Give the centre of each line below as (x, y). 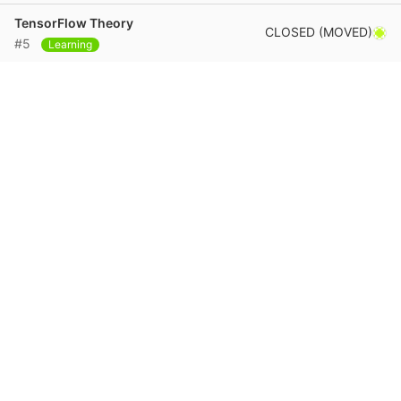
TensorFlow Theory (74, 23)
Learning (70, 44)
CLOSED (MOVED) (319, 32)
